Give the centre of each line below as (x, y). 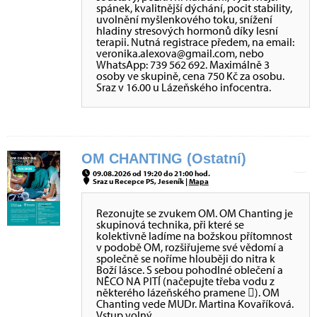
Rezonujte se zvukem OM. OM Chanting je (195, 213)
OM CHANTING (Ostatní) (164, 158)
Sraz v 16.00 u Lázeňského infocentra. (184, 87)
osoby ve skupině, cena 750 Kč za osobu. (190, 76)
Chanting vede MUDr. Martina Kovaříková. (195, 304)
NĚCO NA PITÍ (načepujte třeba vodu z (185, 281)
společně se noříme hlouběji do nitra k (186, 258)
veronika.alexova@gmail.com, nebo (180, 53)
